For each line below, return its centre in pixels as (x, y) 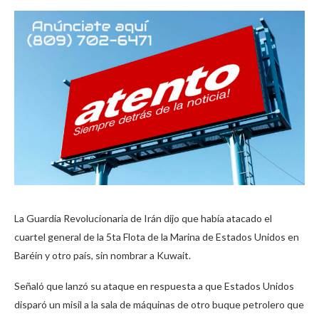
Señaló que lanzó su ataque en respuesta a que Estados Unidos (154, 286)
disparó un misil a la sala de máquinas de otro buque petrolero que (159, 305)
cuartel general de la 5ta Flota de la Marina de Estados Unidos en (157, 237)
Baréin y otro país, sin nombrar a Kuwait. (103, 256)
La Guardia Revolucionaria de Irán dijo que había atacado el (143, 219)
